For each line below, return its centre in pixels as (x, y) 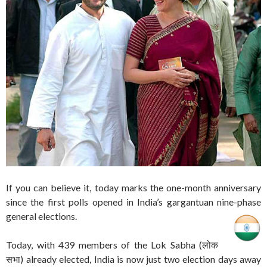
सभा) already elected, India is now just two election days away (133, 259)
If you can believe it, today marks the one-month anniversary (133, 188)
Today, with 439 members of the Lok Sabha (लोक (112, 245)
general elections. (42, 216)
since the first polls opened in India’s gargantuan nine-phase (133, 202)
